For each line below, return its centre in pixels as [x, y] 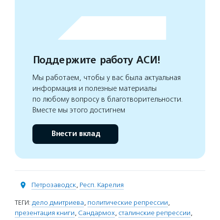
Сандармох [96, 213]
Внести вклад [75, 134]
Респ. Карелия [102, 185]
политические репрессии [128, 203]
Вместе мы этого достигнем [79, 110]
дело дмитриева [58, 203]
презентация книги [45, 213]
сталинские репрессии [154, 213]
